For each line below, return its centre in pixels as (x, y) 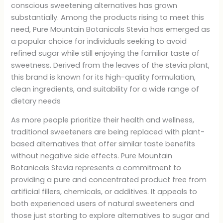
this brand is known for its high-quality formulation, (104, 77)
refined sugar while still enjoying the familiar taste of (106, 53)
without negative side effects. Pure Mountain (92, 156)
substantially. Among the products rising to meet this (108, 17)
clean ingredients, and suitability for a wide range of (105, 89)
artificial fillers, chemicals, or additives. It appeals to (104, 192)
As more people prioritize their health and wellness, (103, 120)
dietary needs (36, 101)
